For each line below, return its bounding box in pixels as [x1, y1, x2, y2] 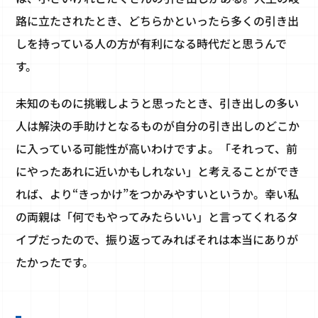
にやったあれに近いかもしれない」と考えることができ [16, 163, 300, 180]
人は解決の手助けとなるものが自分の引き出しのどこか [16, 117, 300, 135]
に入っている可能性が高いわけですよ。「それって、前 [16, 140, 298, 158]
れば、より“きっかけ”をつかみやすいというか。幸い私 [16, 185, 300, 203]
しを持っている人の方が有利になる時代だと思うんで [16, 35, 287, 53]
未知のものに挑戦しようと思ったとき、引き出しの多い [16, 94, 300, 112]
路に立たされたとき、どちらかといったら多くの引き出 [16, 12, 300, 30]
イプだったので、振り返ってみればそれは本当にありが [16, 231, 299, 248]
